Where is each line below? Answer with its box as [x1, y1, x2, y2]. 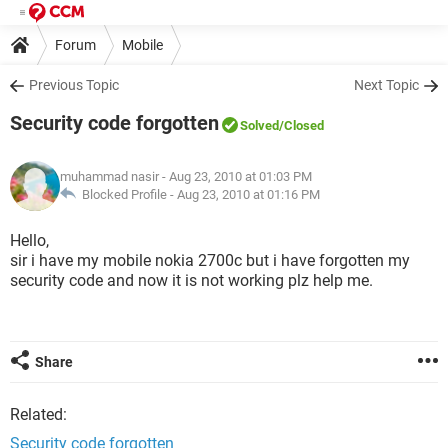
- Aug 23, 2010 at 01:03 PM [159, 169, 312, 184]
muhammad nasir [60, 169, 159, 184]
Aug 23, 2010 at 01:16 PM [177, 187, 320, 202]
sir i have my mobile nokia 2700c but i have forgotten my [10, 251, 410, 270]
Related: [10, 405, 67, 424]
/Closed [279, 118, 324, 133]
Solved [240, 118, 279, 133]
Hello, [10, 231, 49, 250]
